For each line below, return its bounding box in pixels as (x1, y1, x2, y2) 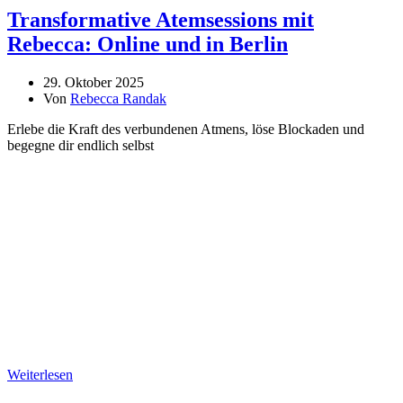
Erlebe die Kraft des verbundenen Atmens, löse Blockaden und (7, 121, 364, 138)
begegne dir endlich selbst (7, 138, 154, 154)
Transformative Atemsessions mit (7, 8, 314, 32)
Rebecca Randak (70, 91, 166, 107)
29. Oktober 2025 (43, 75, 144, 91)
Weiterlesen (7, 367, 73, 383)
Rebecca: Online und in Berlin (7, 32, 288, 57)
